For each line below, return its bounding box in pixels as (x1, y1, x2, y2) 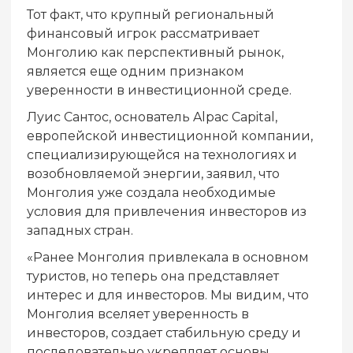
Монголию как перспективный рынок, (27, 44, 284, 60)
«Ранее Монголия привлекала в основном (27, 249, 309, 265)
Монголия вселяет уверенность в (27, 306, 249, 321)
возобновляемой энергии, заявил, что (27, 165, 280, 181)
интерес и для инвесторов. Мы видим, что (27, 287, 309, 303)
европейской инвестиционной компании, (27, 128, 313, 143)
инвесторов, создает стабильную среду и (27, 325, 301, 340)
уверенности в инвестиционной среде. (27, 82, 292, 98)
